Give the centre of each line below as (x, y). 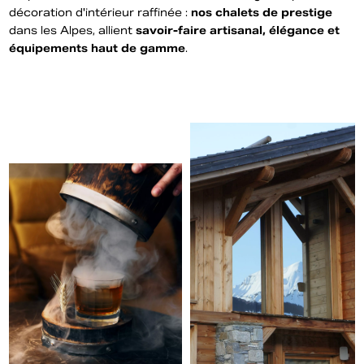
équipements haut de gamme (97, 48)
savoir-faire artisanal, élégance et (238, 30)
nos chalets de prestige (262, 13)
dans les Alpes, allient (73, 30)
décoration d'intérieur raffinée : (100, 13)
